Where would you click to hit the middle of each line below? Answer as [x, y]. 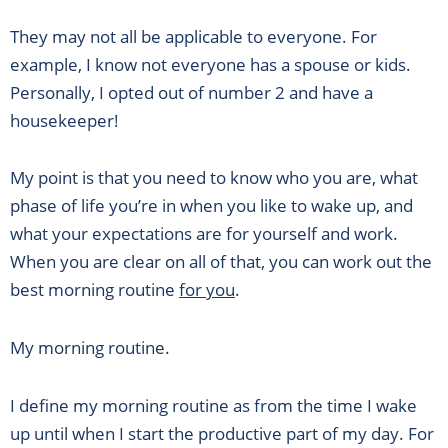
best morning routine [94, 290]
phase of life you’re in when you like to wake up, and [211, 206]
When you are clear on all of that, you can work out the [221, 262]
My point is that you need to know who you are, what [214, 178]
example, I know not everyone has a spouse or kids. [210, 64]
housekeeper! [64, 120]
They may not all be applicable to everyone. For [193, 36]
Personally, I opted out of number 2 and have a [191, 92]
